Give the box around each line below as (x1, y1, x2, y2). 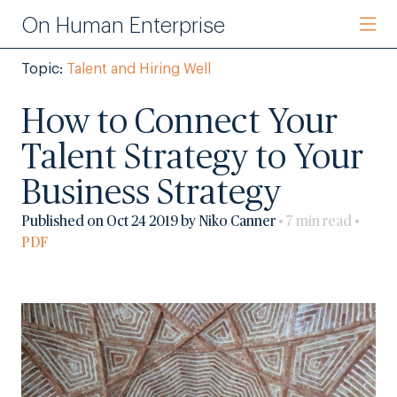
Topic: (21, 62, 66, 76)
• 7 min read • (276, 214, 360, 229)
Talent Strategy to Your (21, 140, 363, 175)
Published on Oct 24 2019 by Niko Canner (21, 214, 276, 229)
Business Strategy (21, 175, 281, 211)
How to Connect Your (21, 105, 338, 140)
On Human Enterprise (21, 15, 225, 36)
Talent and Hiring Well (66, 62, 211, 76)
